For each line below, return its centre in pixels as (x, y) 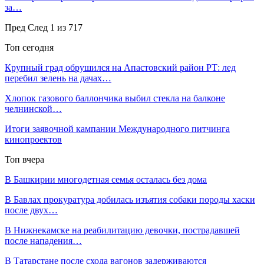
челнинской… (33, 108)
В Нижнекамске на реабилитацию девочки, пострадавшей (122, 230)
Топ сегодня (29, 47)
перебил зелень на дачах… (58, 78)
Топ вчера (24, 159)
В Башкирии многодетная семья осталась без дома (106, 179)
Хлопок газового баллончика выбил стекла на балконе (115, 98)
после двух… (31, 210)
